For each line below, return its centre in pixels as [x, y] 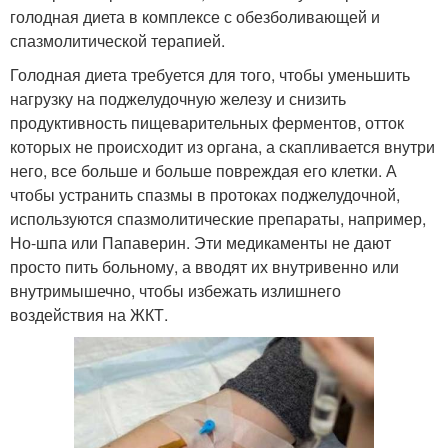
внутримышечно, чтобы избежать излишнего [175, 290]
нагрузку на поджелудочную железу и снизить [178, 98]
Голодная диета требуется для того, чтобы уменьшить [210, 74]
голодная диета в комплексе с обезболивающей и [195, 16]
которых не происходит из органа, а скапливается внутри [222, 146]
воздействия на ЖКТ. [89, 314]
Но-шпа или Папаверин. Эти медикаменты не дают [200, 242]
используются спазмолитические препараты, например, [218, 218]
